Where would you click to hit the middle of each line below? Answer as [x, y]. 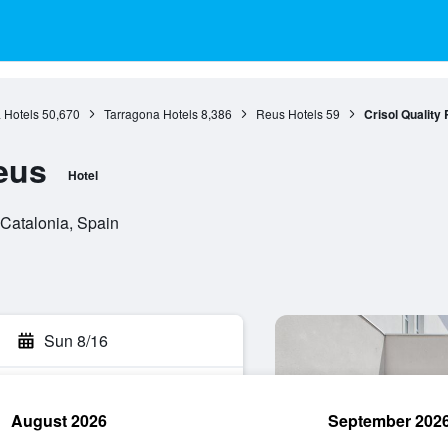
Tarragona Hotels [150, 113]
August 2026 [59, 420]
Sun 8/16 [76, 340]
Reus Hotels [289, 113]
